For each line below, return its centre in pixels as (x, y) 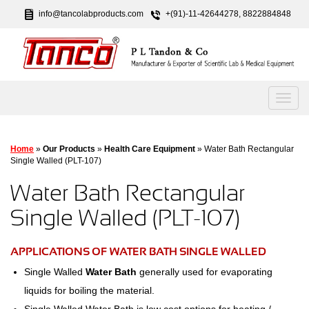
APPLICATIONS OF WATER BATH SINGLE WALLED (138, 252)
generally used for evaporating (205, 272)
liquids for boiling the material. (89, 291)
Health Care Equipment (150, 149)
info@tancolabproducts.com (91, 13)
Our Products (69, 149)
